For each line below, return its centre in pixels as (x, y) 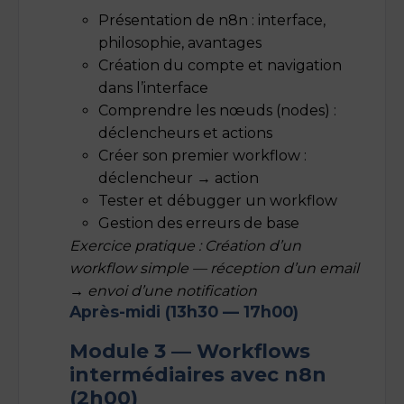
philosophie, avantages (180, 42)
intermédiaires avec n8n (198, 374)
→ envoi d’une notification (163, 290)
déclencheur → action (179, 178)
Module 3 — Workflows (190, 350)
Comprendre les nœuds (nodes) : (217, 110)
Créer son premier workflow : (202, 155)
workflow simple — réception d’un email (214, 268)
